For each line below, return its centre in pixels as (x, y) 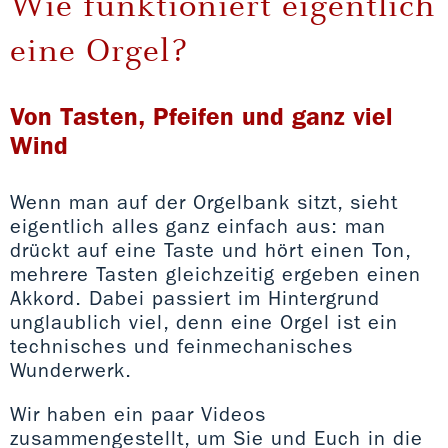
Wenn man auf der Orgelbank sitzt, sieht (204, 201)
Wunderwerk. (71, 369)
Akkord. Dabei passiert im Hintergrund (195, 297)
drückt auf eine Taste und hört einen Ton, (210, 249)
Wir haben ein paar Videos (138, 413)
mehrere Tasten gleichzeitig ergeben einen (215, 273)
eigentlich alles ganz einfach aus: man (198, 225)
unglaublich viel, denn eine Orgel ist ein (204, 321)
